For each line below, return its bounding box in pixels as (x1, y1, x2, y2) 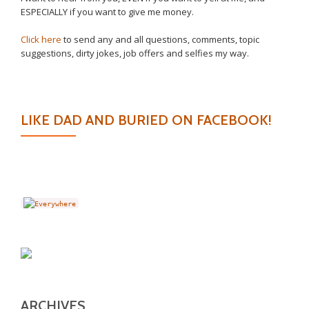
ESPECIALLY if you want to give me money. (21, 6, 194, 19)
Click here (21, 33, 61, 46)
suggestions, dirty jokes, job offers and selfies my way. (21, 47, 249, 60)
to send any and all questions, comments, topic (61, 33, 259, 46)
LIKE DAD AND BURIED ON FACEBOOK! (21, 112, 272, 129)
